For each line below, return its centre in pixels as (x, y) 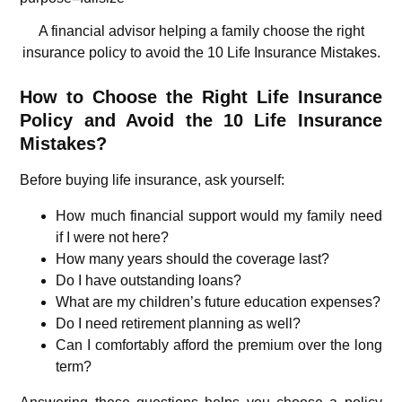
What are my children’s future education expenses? (218, 301)
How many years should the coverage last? (193, 258)
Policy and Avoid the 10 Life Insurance (201, 120)
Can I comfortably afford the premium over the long (219, 345)
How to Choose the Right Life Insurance (201, 96)
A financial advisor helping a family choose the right (201, 31)
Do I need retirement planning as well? (179, 323)
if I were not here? (113, 237)
